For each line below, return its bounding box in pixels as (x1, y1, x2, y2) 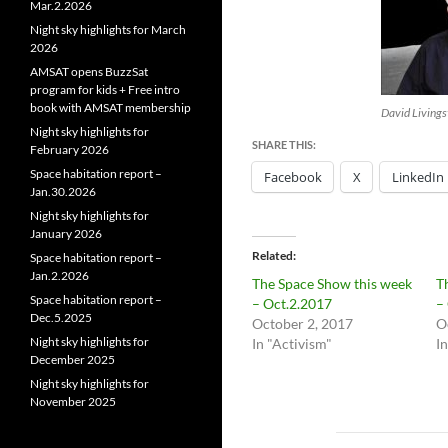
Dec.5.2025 (30, 310, 92, 325)
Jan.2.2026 (30, 268, 89, 283)
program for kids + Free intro (30, 82, 180, 97)
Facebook (264, 168, 322, 186)
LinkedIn (392, 168, 444, 186)
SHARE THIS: (252, 138, 316, 151)
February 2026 (30, 142, 109, 157)
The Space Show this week (252, 275, 412, 292)
